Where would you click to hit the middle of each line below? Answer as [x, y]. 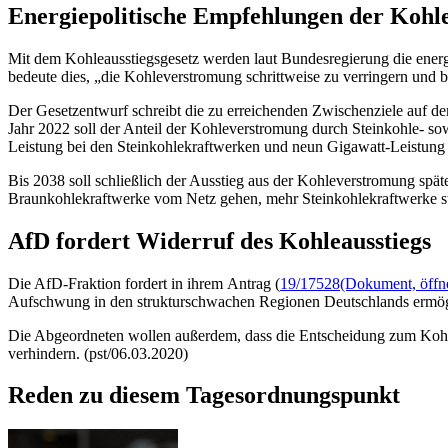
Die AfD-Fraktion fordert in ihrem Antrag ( [144, 283]
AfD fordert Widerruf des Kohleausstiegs [222, 240]
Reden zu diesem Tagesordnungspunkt [204, 395]
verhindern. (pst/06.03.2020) [98, 353]
